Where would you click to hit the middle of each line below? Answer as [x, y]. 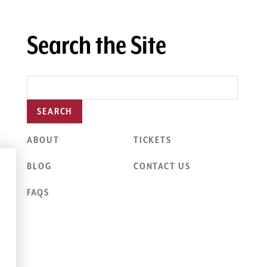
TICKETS [152, 140]
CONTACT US [162, 166]
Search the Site [97, 46]
